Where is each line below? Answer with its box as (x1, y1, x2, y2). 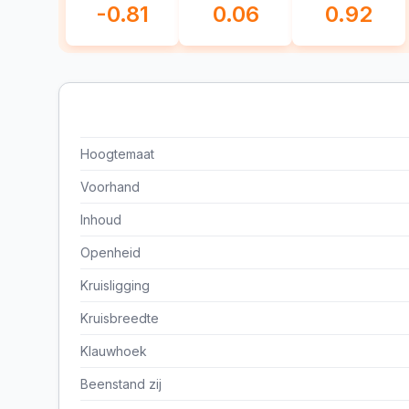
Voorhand (80, 178, 140, 194)
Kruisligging (80, 277, 150, 293)
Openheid (80, 244, 141, 260)
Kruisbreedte (80, 309, 159, 326)
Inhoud (80, 211, 121, 227)
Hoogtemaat (80, 145, 154, 162)
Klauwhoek (80, 342, 147, 359)
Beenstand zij (80, 375, 162, 392)
